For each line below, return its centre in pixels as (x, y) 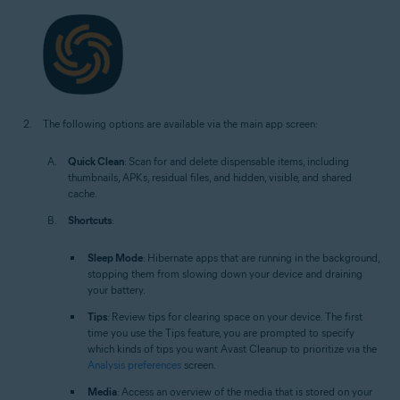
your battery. (117, 290)
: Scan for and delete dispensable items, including (237, 161)
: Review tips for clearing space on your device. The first (235, 317)
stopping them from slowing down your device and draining (225, 274)
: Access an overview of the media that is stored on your (245, 392)
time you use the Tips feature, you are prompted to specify (221, 333)
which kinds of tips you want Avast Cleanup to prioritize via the (232, 349)
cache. (83, 193)
